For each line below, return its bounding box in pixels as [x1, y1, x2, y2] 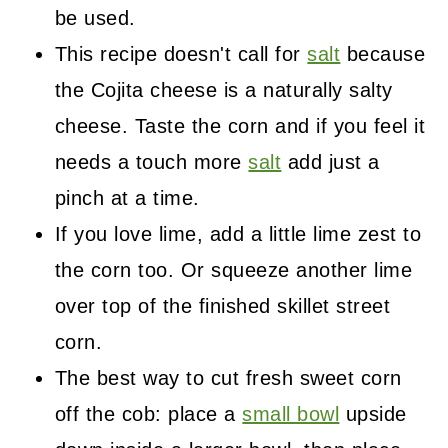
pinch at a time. [54, 186, 200, 209]
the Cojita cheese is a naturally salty [54, 78, 393, 101]
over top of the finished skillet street [54, 294, 391, 317]
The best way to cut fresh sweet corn [54, 366, 402, 389]
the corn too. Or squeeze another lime [54, 258, 413, 281]
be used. [54, 6, 136, 29]
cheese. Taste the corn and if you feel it [54, 114, 426, 137]
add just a [281, 150, 380, 173]
